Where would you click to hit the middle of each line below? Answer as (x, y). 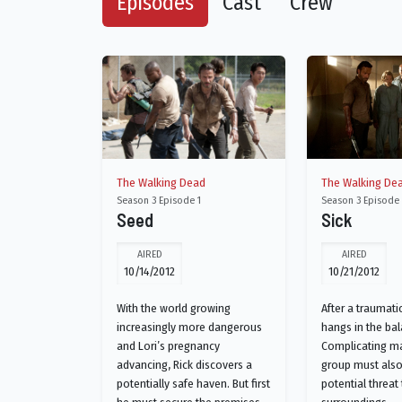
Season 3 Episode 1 (159, 200)
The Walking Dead (161, 183)
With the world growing (174, 308)
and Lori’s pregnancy (168, 346)
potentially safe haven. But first (193, 384)
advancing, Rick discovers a (184, 365)
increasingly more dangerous (189, 327)
